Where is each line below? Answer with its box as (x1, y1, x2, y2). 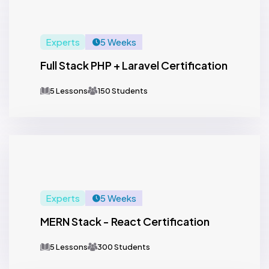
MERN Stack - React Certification (40, 214, 210, 228)
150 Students (97, 86, 148, 95)
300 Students (97, 242, 150, 252)
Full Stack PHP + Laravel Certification (40, 58, 228, 72)
